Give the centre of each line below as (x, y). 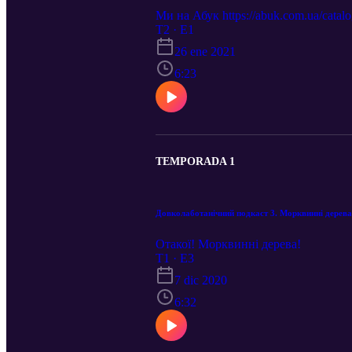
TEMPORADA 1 (195, 162)
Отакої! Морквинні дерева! (228, 244)
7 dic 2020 (201, 280)
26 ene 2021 (205, 52)
